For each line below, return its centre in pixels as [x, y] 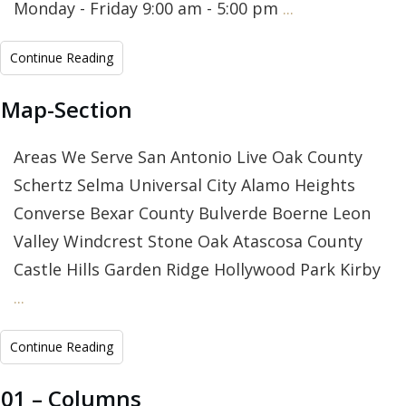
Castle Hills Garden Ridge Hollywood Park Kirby [197, 270]
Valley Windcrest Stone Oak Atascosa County [188, 242]
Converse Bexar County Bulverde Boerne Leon [192, 213]
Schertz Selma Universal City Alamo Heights [184, 185]
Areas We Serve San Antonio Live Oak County [188, 157]
